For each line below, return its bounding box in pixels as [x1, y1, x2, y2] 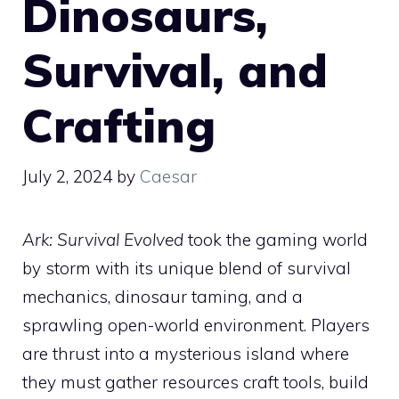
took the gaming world [183, 229, 368, 251]
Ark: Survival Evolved [22, 229, 183, 251]
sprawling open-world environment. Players [22, 314, 370, 337]
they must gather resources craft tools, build [22, 371, 369, 394]
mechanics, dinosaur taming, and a [22, 286, 303, 308]
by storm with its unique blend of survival [22, 257, 351, 280]
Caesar [140, 166, 197, 188]
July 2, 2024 [22, 166, 112, 188]
